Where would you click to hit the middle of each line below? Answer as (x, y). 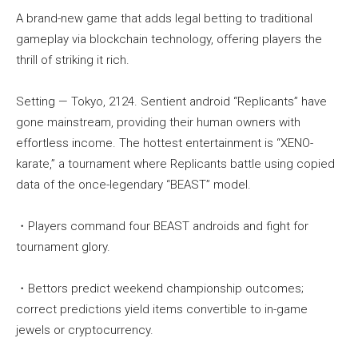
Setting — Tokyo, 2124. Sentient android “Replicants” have (171, 102)
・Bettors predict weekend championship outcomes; (160, 289)
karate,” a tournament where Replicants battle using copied (175, 164)
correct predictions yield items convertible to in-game (162, 310)
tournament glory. (63, 247)
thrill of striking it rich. (73, 60)
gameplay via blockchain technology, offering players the (169, 40)
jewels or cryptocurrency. (85, 330)
